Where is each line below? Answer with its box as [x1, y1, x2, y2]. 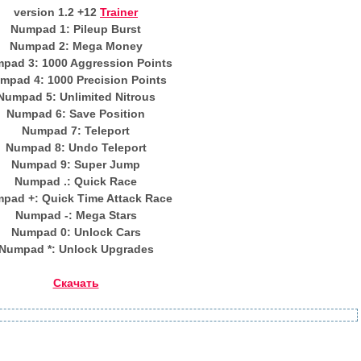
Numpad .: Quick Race [15, 175, 137, 188]
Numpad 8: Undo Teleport [5, 141, 147, 154]
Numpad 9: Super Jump [11, 158, 140, 171]
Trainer [100, 6, 138, 19]
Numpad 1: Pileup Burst [10, 23, 141, 35]
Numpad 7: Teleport [22, 124, 130, 137]
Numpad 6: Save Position [6, 107, 145, 120]
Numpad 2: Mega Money [9, 39, 143, 52]
